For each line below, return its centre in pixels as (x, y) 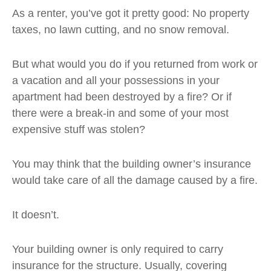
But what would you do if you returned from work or (135, 64)
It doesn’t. (36, 215)
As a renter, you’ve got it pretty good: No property (131, 13)
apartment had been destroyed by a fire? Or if (122, 97)
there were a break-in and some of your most (120, 113)
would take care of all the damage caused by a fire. (135, 180)
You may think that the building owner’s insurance (132, 164)
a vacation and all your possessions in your (116, 80)
